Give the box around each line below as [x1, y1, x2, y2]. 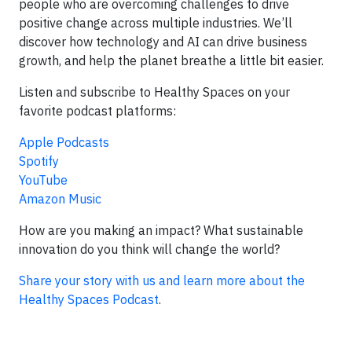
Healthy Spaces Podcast [19, 291, 159, 307]
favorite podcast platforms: [19, 102, 176, 119]
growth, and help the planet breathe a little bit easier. [19, 52, 324, 68]
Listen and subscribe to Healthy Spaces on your [19, 83, 290, 100]
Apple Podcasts [19, 134, 109, 150]
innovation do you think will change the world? [19, 240, 280, 257]
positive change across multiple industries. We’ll [19, 14, 292, 31]
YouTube [19, 171, 68, 188]
